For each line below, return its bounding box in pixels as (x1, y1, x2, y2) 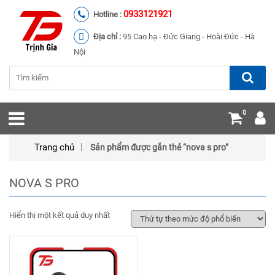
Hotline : (93, 10, 123, 19)
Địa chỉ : (93, 32, 123, 41)
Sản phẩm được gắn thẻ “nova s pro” (90, 142, 228, 152)
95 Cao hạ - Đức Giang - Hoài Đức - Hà (123, 32, 255, 41)
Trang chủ (34, 142, 74, 153)
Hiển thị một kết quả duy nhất (9, 211, 110, 220)
